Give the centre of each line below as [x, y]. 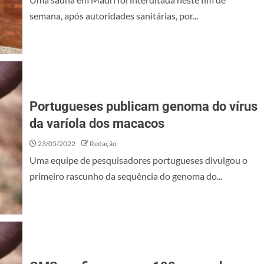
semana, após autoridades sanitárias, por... [114, 16]
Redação [103, 143]
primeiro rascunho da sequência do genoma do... [126, 176]
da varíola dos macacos [97, 123]
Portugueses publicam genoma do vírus [143, 106]
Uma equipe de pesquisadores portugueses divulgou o [138, 160]
